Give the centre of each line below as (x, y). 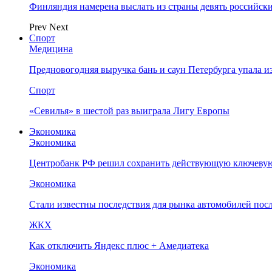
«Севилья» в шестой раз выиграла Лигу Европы (129, 111)
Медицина (51, 49)
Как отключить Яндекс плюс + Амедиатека (119, 246)
